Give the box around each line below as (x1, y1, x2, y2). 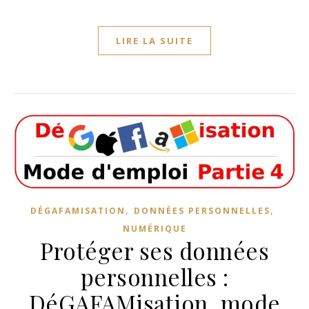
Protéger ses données (40, 235, 269, 266)
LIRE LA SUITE (116, 34, 193, 48)
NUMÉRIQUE (122, 222, 187, 235)
